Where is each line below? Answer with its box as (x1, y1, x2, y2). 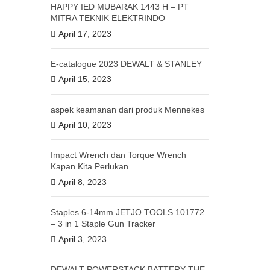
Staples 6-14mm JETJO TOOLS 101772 (50, 207, 204, 218)
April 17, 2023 (58, 28, 111, 39)
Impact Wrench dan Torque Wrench (50, 150, 186, 160)
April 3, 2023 (58, 234, 107, 244)
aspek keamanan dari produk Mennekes (50, 104, 204, 115)
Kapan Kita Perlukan (50, 162, 128, 172)
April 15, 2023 (58, 74, 111, 84)
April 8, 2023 (58, 177, 107, 187)
